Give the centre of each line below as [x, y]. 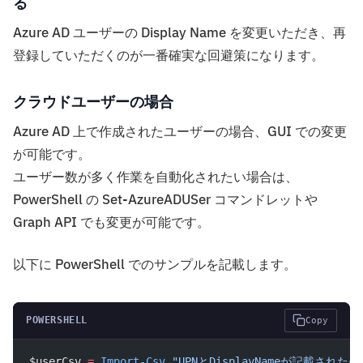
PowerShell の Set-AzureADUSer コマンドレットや [165, 200]
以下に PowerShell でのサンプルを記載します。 [155, 265]
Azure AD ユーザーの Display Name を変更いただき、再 [179, 33]
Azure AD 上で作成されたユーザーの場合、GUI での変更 [180, 132]
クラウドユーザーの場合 [93, 101]
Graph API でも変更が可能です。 [111, 222]
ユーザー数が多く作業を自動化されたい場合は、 [156, 177]
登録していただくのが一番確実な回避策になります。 [169, 56]
